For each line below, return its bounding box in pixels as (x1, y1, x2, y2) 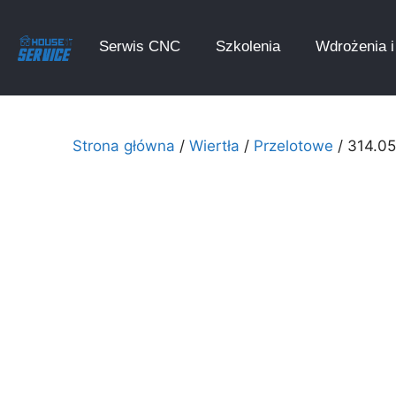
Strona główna (72, 137, 175, 155)
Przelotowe (254, 137, 333, 155)
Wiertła (189, 137, 240, 155)
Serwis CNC (98, 38, 180, 55)
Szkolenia (215, 38, 280, 55)
